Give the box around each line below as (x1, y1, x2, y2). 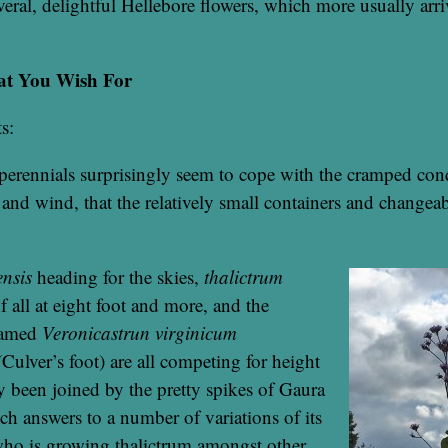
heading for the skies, (32, 263, 204, 289)
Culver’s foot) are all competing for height (2, 347, 320, 373)
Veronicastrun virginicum (42, 319, 237, 345)
